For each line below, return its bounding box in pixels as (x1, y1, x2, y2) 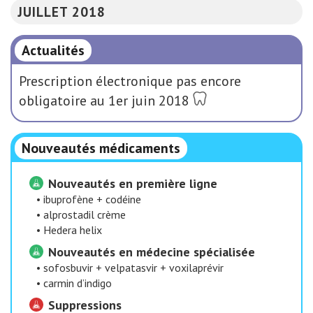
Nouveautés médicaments (22, 138, 180, 157)
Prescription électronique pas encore (19, 71, 241, 90)
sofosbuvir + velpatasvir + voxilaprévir (43, 260, 224, 275)
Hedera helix (43, 222, 102, 237)
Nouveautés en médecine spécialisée (45, 243, 255, 260)
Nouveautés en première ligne (45, 175, 217, 191)
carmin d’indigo (43, 275, 112, 290)
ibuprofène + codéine (43, 191, 141, 206)
